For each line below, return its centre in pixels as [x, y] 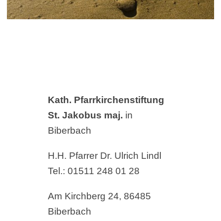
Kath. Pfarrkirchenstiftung [106, 100]
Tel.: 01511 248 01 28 [93, 171]
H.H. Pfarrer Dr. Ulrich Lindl [104, 156]
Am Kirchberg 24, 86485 [99, 196]
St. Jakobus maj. [86, 115]
